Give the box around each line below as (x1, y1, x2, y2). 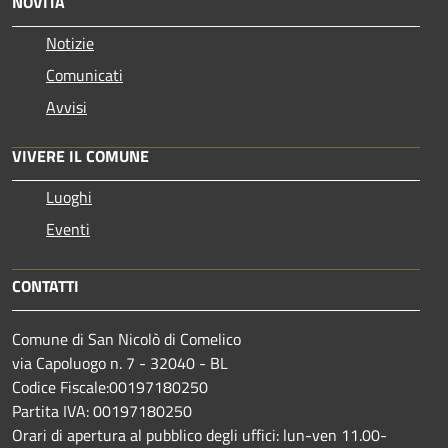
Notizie (46, 30, 94, 55)
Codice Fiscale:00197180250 (12, 374, 208, 399)
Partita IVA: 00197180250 (12, 398, 192, 423)
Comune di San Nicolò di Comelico (12, 326, 241, 351)
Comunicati (46, 62, 123, 87)
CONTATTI (12, 273, 79, 298)
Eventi (46, 216, 90, 241)
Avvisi (46, 94, 87, 119)
